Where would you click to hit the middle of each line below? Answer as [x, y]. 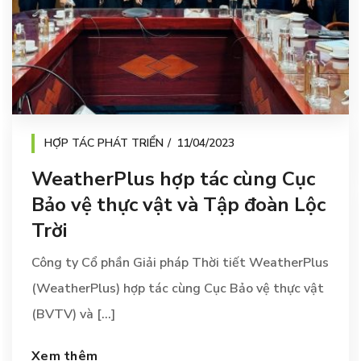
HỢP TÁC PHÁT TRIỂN [104, 143]
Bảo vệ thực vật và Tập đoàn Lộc [178, 204]
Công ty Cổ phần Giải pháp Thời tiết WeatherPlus [180, 262]
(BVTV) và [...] [73, 314]
